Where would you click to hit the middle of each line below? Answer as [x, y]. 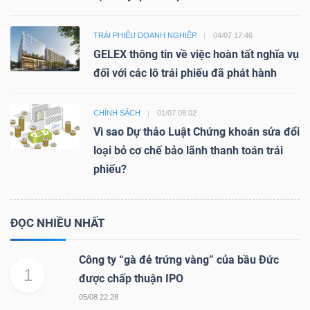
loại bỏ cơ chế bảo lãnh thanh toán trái [188, 151]
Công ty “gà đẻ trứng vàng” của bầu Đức [179, 260]
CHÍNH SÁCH [117, 113]
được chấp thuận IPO [131, 279]
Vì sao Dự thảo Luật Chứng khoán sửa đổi [197, 132]
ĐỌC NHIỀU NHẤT [58, 223]
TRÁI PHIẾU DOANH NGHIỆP [145, 36]
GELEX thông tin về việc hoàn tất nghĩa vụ [196, 55]
